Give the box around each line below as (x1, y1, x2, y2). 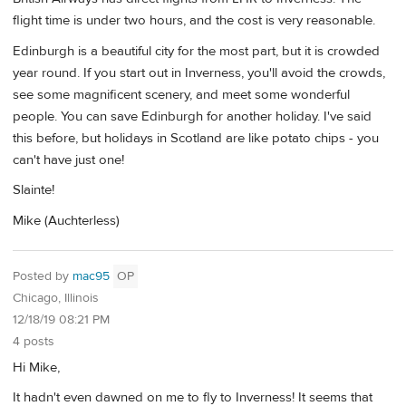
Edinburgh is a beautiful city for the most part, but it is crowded (13, 42, 380, 60)
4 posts (13, 333, 54, 351)
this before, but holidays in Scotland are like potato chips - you (13, 129, 379, 147)
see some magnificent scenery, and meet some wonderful (13, 85, 350, 103)
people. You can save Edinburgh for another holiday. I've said (13, 107, 372, 125)
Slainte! (13, 181, 54, 199)
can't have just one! (13, 150, 124, 169)
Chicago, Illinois (13, 290, 99, 307)
